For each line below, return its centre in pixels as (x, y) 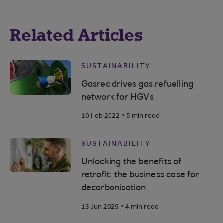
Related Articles (77, 35)
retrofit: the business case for (140, 175)
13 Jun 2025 (100, 207)
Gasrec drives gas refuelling (137, 85)
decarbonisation (113, 188)
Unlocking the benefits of (131, 162)
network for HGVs (117, 98)
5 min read (143, 116)
